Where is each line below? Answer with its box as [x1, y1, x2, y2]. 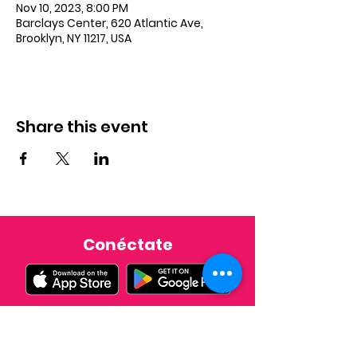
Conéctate [82, 233, 173, 256]
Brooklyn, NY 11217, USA [16, 30, 131, 46]
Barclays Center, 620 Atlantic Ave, [16, 15, 203, 31]
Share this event [16, 116, 148, 138]
